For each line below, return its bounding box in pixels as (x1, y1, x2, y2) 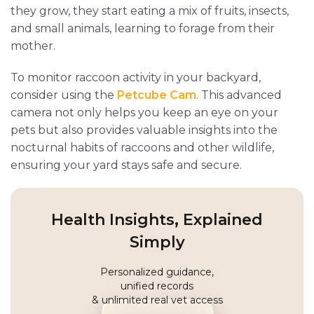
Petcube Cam (117, 88, 196, 102)
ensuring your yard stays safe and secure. (11, 158, 242, 172)
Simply (129, 233, 185, 252)
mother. (11, 39, 55, 53)
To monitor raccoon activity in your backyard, (11, 71, 261, 85)
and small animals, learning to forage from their (11, 22, 275, 36)
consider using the (11, 88, 117, 102)
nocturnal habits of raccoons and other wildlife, (11, 141, 274, 155)
